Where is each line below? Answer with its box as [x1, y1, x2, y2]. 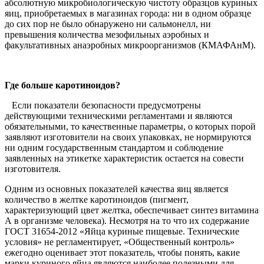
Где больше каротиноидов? [5, 80, 120, 91]
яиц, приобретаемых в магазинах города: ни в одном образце [5, 8, 251, 19]
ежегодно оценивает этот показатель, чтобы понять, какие [5, 247, 240, 258]
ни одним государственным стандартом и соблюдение [5, 143, 223, 153]
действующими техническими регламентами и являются [5, 111, 232, 121]
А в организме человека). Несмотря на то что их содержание [5, 216, 249, 226]
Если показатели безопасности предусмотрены [12, 100, 201, 111]
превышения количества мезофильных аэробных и [5, 29, 209, 40]
